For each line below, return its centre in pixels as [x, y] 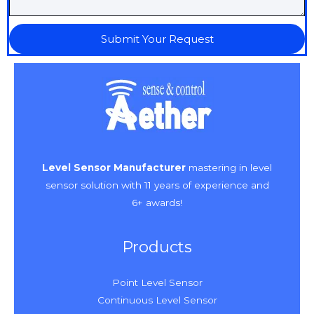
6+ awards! [157, 203]
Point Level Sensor [157, 283]
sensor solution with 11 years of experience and [157, 185]
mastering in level [229, 168]
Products [157, 247]
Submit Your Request [157, 39]
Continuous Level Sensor [157, 300]
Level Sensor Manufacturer [114, 168]
